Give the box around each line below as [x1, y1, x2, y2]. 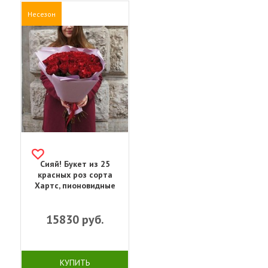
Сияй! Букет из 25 [39, 159, 110, 170]
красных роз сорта [37, 169, 112, 181]
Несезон [28, 9, 56, 19]
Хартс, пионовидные [34, 180, 115, 191]
